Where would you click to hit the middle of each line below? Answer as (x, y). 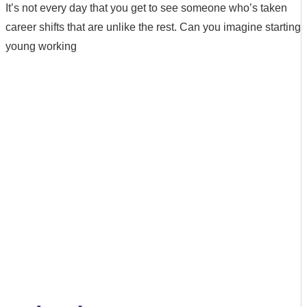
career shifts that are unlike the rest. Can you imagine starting (153, 27)
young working (41, 47)
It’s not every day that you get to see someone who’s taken (146, 8)
